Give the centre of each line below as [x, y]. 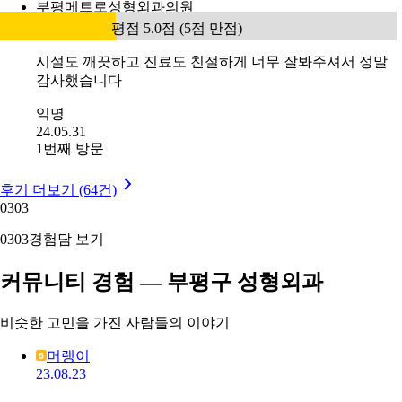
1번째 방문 [70, 149]
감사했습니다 [79, 81]
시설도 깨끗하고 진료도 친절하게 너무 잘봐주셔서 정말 [212, 62]
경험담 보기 [66, 240]
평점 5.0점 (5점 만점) [177, 29]
